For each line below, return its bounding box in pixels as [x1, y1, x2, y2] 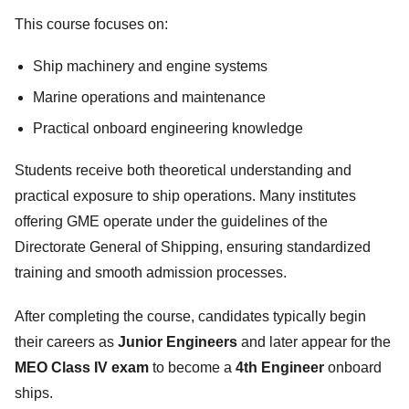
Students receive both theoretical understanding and [15, 162, 351, 178]
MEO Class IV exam [15, 359, 149, 375]
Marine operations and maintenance [33, 89, 266, 105]
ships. [15, 384, 53, 401]
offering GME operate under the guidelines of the [15, 213, 328, 229]
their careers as [15, 333, 118, 350]
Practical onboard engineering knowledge [33, 120, 303, 136]
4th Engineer [236, 359, 324, 375]
